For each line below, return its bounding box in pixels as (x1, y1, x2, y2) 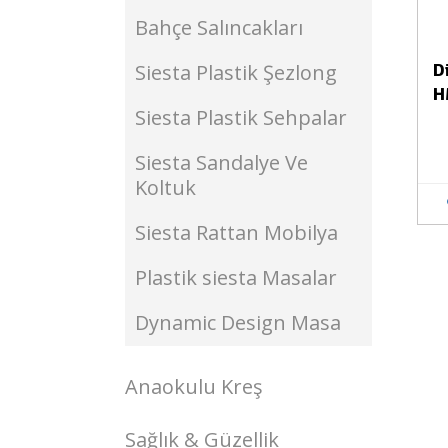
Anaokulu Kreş (125, 373, 263, 400)
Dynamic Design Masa (135, 309, 341, 336)
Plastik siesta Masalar (135, 264, 337, 291)
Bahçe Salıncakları (135, 14, 303, 41)
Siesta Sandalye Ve (135, 149, 308, 176)
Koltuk (135, 174, 196, 201)
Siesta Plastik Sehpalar (135, 104, 347, 131)
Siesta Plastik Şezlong (135, 59, 337, 86)
